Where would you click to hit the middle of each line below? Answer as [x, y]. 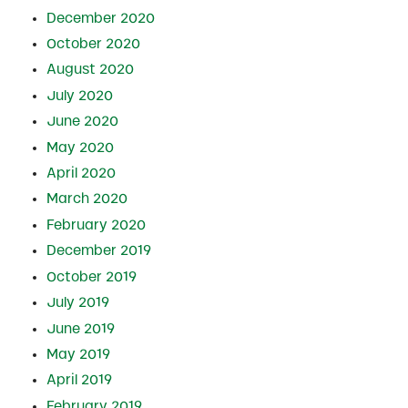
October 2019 [91, 276]
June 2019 [80, 328]
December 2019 [98, 251]
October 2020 [93, 44]
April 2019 [79, 380]
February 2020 [96, 224]
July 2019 [77, 303]
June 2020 [82, 122]
